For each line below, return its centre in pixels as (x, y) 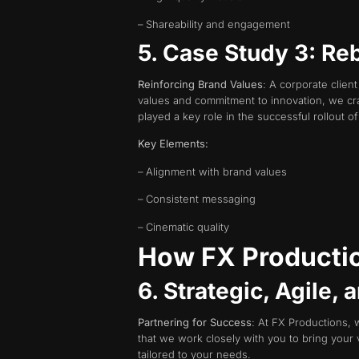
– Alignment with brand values (212, 171)
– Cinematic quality (184, 226)
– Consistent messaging (197, 199)
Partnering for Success (195, 323)
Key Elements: (173, 144)
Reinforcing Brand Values (200, 85)
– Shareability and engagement (214, 24)
